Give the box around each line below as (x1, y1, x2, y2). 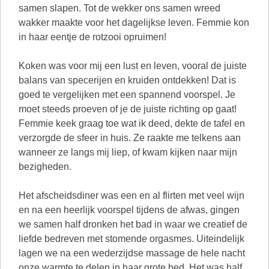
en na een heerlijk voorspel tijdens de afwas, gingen (19, 205, 240, 215)
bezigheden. (19, 162, 71, 172)
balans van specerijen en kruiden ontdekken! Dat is (19, 75, 236, 85)
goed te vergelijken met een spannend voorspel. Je (19, 89, 235, 100)
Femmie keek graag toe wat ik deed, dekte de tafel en (19, 118, 245, 128)
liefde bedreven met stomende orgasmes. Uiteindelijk (19, 234, 244, 244)
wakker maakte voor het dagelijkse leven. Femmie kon (19, 17, 249, 28)
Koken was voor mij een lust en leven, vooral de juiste (19, 61, 247, 71)
